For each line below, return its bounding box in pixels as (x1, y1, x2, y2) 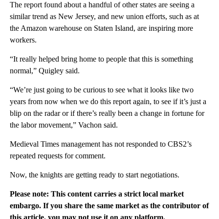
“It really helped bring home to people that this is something (10, 54, 193, 63)
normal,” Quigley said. (10, 66, 80, 75)
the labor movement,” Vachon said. (10, 120, 118, 129)
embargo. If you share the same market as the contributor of (10, 201, 209, 210)
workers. (10, 35, 37, 44)
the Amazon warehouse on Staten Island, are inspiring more (10, 23, 193, 32)
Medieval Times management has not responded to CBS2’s (10, 139, 192, 148)
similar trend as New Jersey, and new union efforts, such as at (10, 12, 199, 21)
